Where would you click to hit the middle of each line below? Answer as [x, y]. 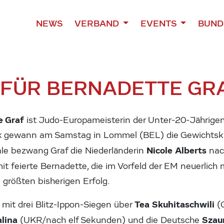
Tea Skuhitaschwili [176, 204]
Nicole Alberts [178, 150]
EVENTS [159, 23]
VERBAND [97, 23]
